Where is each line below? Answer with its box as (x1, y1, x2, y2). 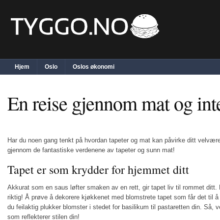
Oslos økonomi (73, 63, 114, 70)
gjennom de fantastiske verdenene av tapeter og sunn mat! (7, 146, 175, 154)
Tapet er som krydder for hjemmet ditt (7, 162, 189, 177)
